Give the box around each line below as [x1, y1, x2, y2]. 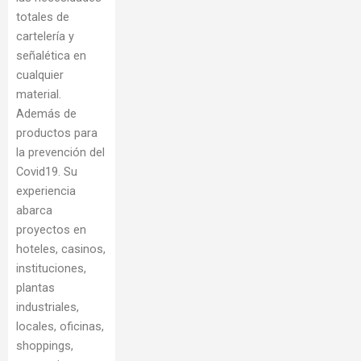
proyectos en [16, 222, 86, 238]
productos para [16, 126, 98, 141]
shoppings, [16, 338, 73, 354]
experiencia [16, 184, 76, 199]
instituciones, [16, 261, 86, 276]
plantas [16, 280, 55, 296]
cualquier [16, 68, 64, 83]
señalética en [16, 48, 86, 64]
